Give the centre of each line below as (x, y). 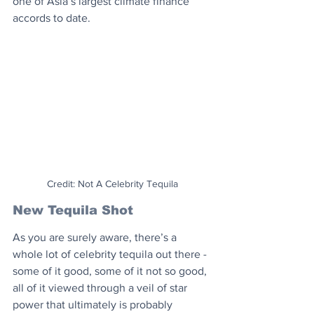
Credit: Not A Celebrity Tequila (112, 184)
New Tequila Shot (73, 211)
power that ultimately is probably (94, 305)
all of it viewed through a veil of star (101, 288)
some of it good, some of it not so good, (111, 271)
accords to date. (52, 18)
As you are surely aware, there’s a (96, 238)
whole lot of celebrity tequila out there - (111, 254)
